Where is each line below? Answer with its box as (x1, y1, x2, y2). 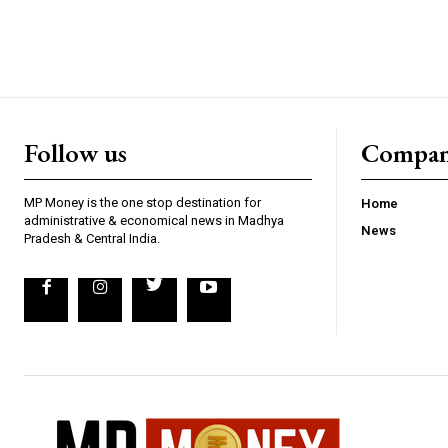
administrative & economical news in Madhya (24, 213, 284, 228)
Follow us (24, 136, 127, 170)
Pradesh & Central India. (24, 231, 160, 246)
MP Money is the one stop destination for (24, 195, 261, 210)
